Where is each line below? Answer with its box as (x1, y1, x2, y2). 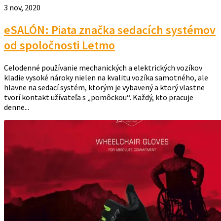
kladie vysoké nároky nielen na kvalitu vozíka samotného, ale (4, 72, 208, 82)
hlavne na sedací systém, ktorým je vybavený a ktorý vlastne (4, 82, 205, 92)
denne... (4, 102, 29, 112)
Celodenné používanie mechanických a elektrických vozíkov (4, 62, 202, 73)
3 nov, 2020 (4, 2, 40, 12)
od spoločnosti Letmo (4, 37, 115, 53)
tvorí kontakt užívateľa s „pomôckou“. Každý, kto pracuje (4, 92, 193, 102)
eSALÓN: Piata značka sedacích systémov (4, 22, 216, 37)
